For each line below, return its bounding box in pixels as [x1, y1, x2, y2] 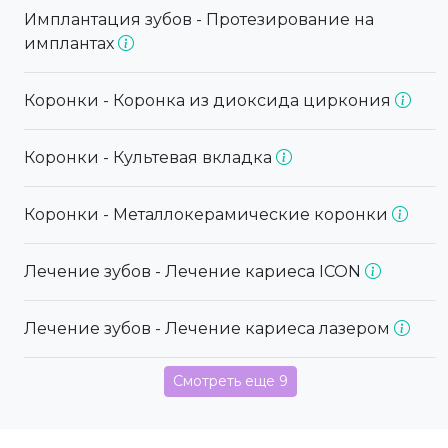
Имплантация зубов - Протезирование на [24, 10, 374, 30]
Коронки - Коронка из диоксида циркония [24, 91, 395, 111]
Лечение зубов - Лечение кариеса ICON [24, 262, 365, 282]
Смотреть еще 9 [172, 372, 288, 391]
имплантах [24, 34, 118, 54]
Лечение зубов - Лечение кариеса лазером [24, 319, 394, 339]
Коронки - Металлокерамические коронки [24, 205, 392, 225]
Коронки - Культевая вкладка [24, 148, 276, 168]
